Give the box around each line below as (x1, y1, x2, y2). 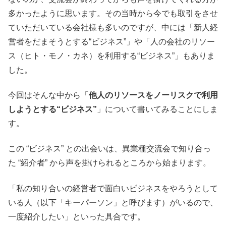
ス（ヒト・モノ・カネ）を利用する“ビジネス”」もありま (8, 51, 215, 60)
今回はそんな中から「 (8, 90, 89, 99)
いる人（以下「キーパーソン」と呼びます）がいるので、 (8, 198, 218, 207)
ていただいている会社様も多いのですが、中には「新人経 (8, 23, 218, 32)
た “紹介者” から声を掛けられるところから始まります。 (8, 158, 211, 167)
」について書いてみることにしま (97, 104, 218, 114)
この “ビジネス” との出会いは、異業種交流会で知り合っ (8, 144, 211, 153)
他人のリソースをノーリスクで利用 (89, 90, 218, 99)
